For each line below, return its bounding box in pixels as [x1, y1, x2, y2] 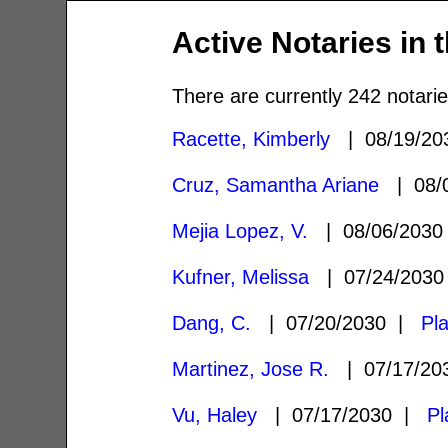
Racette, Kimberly [172, 127, 331, 150]
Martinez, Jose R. [172, 357, 330, 380]
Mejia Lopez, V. [172, 219, 309, 242]
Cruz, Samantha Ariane [172, 173, 380, 196]
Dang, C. [172, 311, 252, 334]
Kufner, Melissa [172, 265, 310, 288]
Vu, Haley [172, 403, 258, 426]
